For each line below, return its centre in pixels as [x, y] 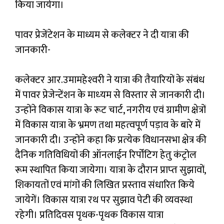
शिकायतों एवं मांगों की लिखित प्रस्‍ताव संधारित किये [105, 185]
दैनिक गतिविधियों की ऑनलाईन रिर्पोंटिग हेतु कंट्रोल [106, 155]
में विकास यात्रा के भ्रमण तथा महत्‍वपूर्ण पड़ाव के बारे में [108, 125]
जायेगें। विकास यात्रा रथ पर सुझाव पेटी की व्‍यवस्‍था [104, 200]
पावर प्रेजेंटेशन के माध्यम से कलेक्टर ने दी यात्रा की [102, 35]
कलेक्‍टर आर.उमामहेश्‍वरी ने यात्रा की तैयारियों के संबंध [110, 80]
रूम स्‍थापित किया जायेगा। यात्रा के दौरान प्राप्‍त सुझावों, [110, 170]
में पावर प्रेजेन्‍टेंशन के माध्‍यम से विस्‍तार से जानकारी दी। [110, 95]
